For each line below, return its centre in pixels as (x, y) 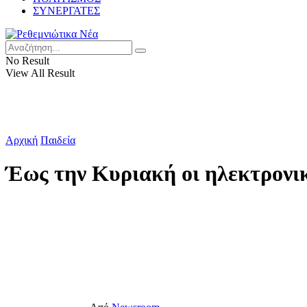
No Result (27, 61)
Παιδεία (58, 140)
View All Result (40, 73)
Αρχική (22, 140)
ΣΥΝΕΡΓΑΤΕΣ (66, 11)
